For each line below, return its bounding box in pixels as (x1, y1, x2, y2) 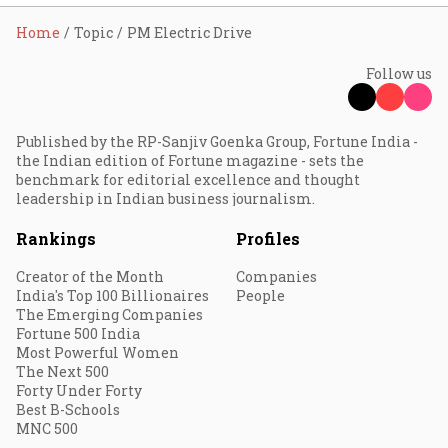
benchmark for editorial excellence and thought (16, 170, 360, 189)
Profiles (236, 228, 300, 249)
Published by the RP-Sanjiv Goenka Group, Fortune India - (16, 132, 418, 151)
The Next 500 (16, 362, 109, 381)
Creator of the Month (16, 267, 164, 286)
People (236, 286, 285, 305)
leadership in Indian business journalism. (16, 189, 315, 208)
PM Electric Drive (127, 23, 252, 42)
